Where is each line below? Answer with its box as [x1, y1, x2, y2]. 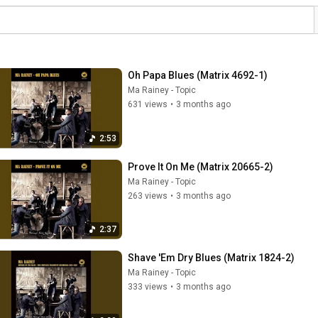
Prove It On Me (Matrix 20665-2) [128, 160, 273, 172]
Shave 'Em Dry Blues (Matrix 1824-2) [128, 252, 295, 263]
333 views [128, 282, 168, 292]
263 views [128, 190, 168, 201]
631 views [128, 99, 168, 109]
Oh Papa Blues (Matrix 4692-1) [128, 70, 268, 81]
